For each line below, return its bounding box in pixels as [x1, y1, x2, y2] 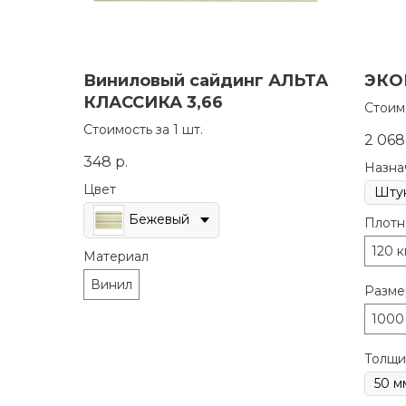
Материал [83, 247, 149, 265]
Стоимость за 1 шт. [83, 121, 203, 139]
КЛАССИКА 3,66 [83, 92, 223, 113]
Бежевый [129, 211, 189, 228]
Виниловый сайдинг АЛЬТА [83, 71, 328, 92]
